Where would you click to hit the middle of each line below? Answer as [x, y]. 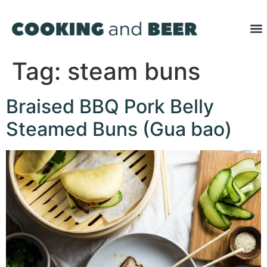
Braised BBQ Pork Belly [110, 107]
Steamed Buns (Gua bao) [119, 129]
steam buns [134, 72]
